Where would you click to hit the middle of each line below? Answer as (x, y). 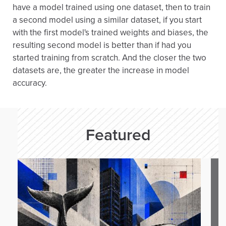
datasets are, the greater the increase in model (101, 70)
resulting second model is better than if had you (102, 45)
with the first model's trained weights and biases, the (110, 33)
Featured (118, 135)
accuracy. (30, 83)
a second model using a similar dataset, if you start (107, 20)
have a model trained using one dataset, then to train (111, 7)
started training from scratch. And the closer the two (109, 58)
